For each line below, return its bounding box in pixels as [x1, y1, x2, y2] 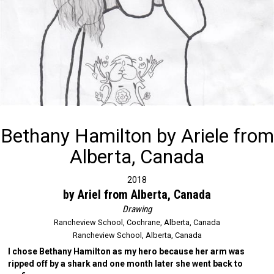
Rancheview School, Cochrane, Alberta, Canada [54, 217, 220, 227]
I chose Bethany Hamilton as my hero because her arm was [8, 246, 245, 257]
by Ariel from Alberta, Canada [63, 187, 211, 202]
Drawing [122, 203, 152, 215]
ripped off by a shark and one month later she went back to [8, 259, 243, 269]
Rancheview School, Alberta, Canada [72, 230, 202, 240]
